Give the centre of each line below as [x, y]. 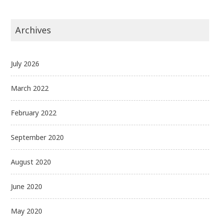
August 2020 [31, 162]
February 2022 [34, 112]
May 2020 [27, 211]
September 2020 [38, 137]
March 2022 [30, 88]
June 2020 [27, 186]
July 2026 [25, 63]
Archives [33, 30]
